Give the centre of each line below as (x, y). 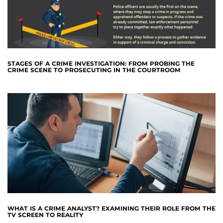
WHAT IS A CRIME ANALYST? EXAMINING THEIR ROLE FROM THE (111, 209)
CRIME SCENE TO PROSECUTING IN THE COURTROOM (94, 70)
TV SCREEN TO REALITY (45, 215)
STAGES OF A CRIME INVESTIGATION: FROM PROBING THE (101, 63)
